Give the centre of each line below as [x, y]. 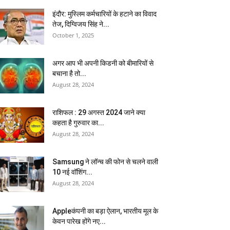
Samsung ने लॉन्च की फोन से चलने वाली [105, 162]
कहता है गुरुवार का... [78, 123]
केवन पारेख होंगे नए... [79, 221]
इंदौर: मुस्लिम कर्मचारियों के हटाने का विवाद [104, 14]
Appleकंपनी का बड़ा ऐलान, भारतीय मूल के [105, 211]
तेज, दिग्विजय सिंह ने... [81, 24]
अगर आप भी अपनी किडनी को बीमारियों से [103, 63]
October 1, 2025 [73, 35]
